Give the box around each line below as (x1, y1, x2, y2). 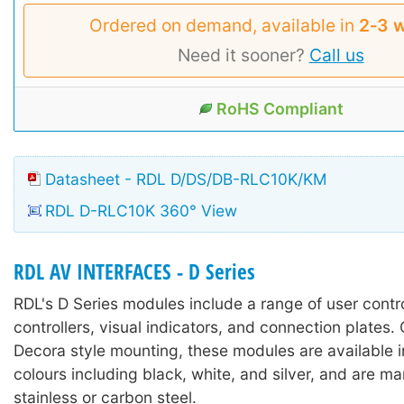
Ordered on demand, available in (89, 14, 359, 36)
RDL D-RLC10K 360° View (45, 201, 237, 221)
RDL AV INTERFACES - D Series (14, 258, 255, 287)
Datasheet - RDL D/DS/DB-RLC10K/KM (45, 170, 326, 189)
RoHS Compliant (216, 98, 344, 118)
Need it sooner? (177, 43, 309, 66)
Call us (308, 43, 364, 66)
